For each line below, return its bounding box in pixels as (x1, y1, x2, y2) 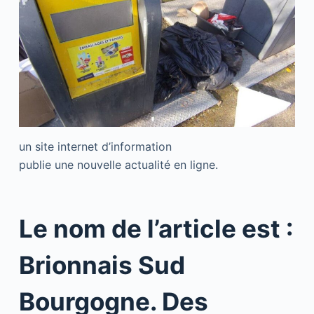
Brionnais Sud (18, 250, 185, 280)
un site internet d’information (18, 139, 172, 153)
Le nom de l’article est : (18, 214, 293, 244)
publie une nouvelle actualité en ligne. (18, 157, 218, 172)
